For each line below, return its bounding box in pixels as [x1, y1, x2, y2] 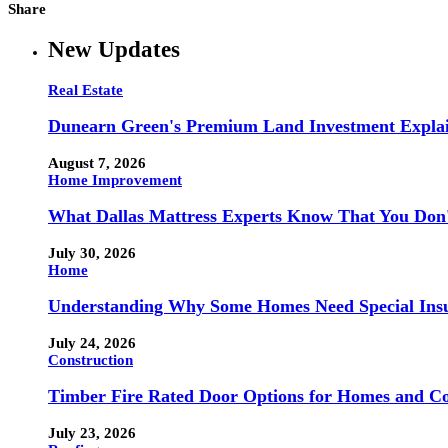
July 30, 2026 [48, 244, 136, 261]
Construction [48, 351, 133, 368]
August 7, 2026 [48, 154, 146, 171]
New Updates [48, 36, 180, 62]
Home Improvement [48, 171, 182, 188]
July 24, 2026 [48, 334, 136, 351]
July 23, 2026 [48, 424, 136, 441]
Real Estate [48, 81, 123, 98]
